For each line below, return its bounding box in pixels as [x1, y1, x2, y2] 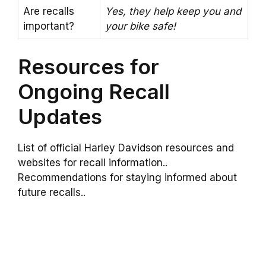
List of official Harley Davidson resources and [18, 142, 234, 154]
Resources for [18, 54, 159, 80]
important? [23, 20, 74, 32]
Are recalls [23, 5, 74, 17]
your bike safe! [105, 20, 176, 32]
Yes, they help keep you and [105, 5, 241, 17]
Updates [18, 104, 102, 129]
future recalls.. [18, 186, 85, 199]
